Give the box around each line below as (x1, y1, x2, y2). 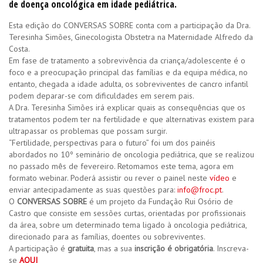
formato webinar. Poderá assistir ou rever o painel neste (9, 173, 210, 183)
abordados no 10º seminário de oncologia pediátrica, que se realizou (9, 149, 254, 160)
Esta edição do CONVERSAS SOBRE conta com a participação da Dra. (9, 20, 250, 31)
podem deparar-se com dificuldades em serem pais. (9, 90, 194, 101)
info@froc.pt (177, 184, 222, 195)
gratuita (68, 243, 94, 254)
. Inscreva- (213, 243, 249, 254)
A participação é (9, 243, 68, 254)
